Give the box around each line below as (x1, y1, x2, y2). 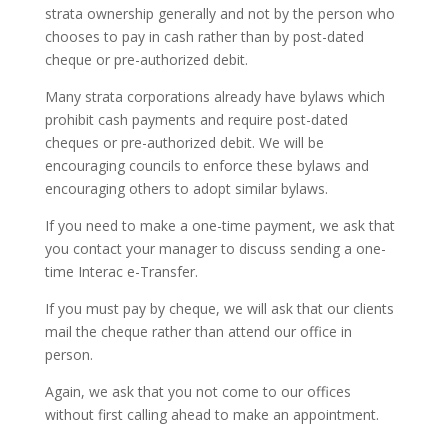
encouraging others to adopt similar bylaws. (44, 178, 328, 198)
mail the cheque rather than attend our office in (44, 321, 352, 341)
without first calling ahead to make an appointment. (44, 404, 379, 424)
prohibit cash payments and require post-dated (44, 109, 348, 129)
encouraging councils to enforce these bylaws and (44, 155, 369, 175)
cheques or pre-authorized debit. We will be (44, 132, 324, 152)
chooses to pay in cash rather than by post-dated (44, 26, 364, 46)
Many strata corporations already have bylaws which (44, 86, 385, 106)
